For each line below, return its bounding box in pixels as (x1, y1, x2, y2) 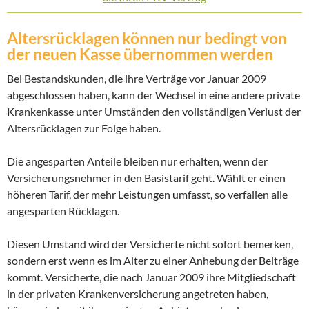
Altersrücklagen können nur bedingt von (7, 28, 287, 48)
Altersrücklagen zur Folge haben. (7, 121, 161, 134)
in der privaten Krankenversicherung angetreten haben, (7, 287, 268, 300)
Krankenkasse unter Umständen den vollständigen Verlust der (7, 105, 301, 118)
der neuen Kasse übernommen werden (7, 44, 273, 63)
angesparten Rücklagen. (7, 204, 119, 217)
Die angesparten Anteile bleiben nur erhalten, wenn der (7, 154, 268, 168)
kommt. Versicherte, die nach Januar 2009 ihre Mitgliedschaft (7, 270, 296, 283)
